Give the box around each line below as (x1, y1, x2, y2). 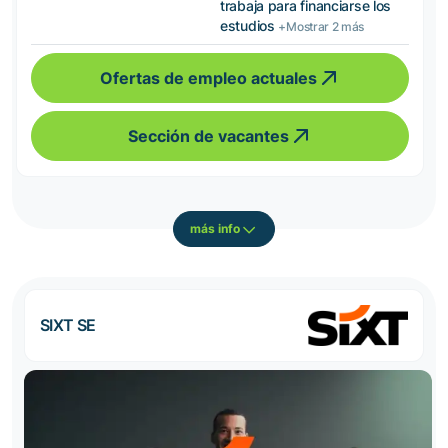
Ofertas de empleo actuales (99, 67, 317, 88)
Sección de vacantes (127, 125, 289, 146)
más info (190, 221, 240, 237)
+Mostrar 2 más (278, 18, 364, 34)
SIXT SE (40, 315, 96, 336)
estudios (220, 16, 279, 34)
